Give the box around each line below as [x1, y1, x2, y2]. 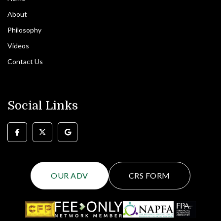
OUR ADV [51, 170, 88, 180]
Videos [7, 41, 29, 50]
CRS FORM [128, 170, 170, 180]
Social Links [7, 98, 78, 112]
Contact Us [7, 57, 43, 66]
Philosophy [7, 25, 41, 34]
